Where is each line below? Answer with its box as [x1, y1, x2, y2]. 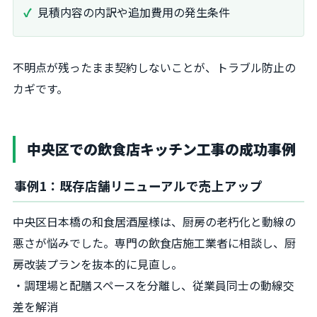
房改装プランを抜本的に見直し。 [13, 255, 183, 272]
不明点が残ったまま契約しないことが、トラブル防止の [13, 58, 296, 76]
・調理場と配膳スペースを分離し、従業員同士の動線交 [13, 276, 294, 294]
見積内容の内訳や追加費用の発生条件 [38, 3, 230, 21]
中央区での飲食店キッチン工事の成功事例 [27, 138, 296, 159]
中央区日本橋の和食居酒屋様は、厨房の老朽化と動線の [13, 212, 296, 230]
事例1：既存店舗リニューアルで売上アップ [14, 176, 263, 195]
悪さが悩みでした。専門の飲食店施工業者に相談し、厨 [13, 234, 296, 251]
